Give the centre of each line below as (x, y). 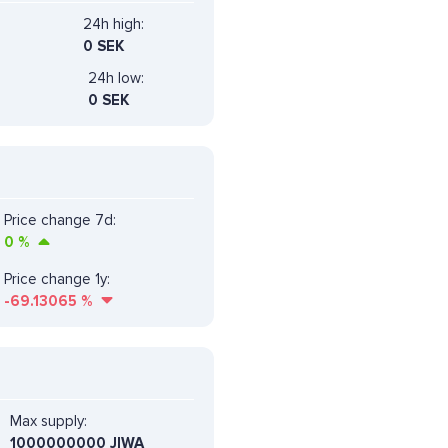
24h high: (113, 23)
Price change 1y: (57, 278)
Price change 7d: (60, 219)
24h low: (116, 77)
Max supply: (48, 420)
